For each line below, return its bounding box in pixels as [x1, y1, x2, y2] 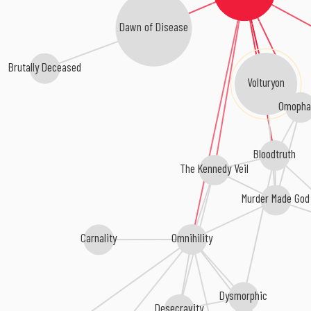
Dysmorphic [220, 287, 269, 303]
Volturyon [246, 74, 284, 90]
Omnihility [171, 230, 214, 246]
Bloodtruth [254, 146, 296, 162]
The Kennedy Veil [180, 160, 249, 176]
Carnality [81, 230, 119, 246]
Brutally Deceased [7, 59, 81, 75]
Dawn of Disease [118, 18, 187, 34]
